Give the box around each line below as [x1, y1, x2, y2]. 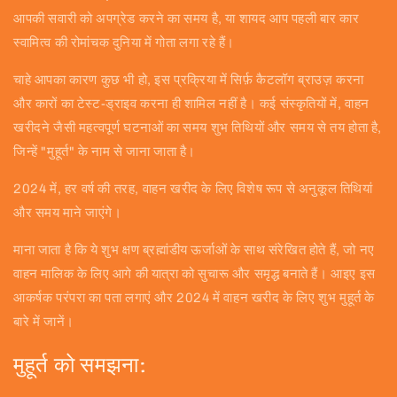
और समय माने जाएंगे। [13, 205, 122, 220]
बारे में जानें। [13, 314, 74, 329]
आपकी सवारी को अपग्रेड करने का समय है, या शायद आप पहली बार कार [13, 11, 360, 26]
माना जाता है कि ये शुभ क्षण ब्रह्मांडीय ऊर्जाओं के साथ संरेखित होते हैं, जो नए [13, 242, 375, 257]
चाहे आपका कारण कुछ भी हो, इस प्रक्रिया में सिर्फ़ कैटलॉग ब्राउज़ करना [13, 72, 365, 87]
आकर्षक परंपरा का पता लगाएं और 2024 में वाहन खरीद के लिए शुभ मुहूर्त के [13, 290, 376, 305]
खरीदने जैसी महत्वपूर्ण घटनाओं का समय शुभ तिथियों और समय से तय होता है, [13, 120, 383, 135]
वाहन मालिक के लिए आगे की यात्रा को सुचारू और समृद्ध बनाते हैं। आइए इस [13, 266, 376, 281]
